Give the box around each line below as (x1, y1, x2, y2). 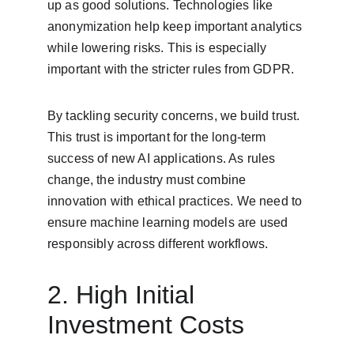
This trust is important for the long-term (47, 130, 269, 144)
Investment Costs (47, 311, 244, 339)
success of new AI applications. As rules (47, 152, 279, 165)
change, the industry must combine (47, 173, 250, 186)
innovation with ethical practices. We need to (47, 194, 306, 208)
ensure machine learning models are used (47, 216, 292, 229)
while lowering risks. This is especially (47, 41, 270, 55)
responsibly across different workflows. (47, 237, 269, 250)
